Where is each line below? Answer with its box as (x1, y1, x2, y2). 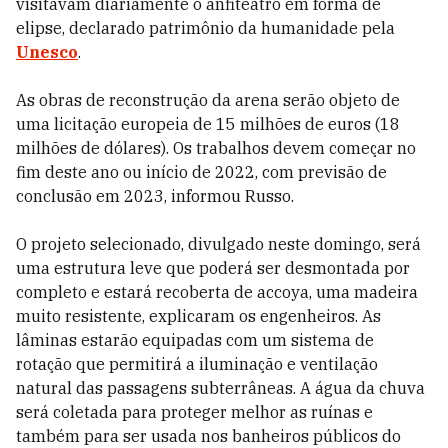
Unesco (16, 42, 78, 62)
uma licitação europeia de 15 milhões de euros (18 (16, 114, 400, 134)
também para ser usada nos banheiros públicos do (16, 426, 401, 446)
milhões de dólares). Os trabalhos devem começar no (16, 138, 416, 158)
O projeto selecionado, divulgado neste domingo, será (16, 234, 421, 254)
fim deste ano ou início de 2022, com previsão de (16, 162, 387, 182)
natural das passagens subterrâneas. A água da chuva (16, 378, 425, 398)
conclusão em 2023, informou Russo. (16, 186, 294, 206)
